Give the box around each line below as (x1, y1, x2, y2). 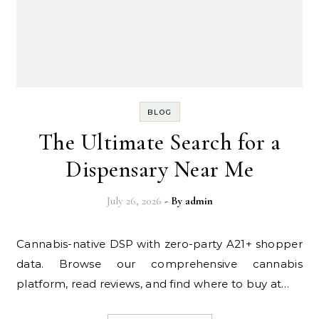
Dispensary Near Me (66, 155, 253, 183)
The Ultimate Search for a (38, 128, 281, 156)
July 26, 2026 (106, 194, 162, 207)
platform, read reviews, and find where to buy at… (16, 277, 290, 291)
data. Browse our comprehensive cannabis (16, 257, 303, 271)
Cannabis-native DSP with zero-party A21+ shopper (16, 237, 25, 251)
